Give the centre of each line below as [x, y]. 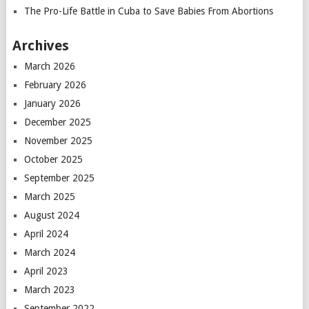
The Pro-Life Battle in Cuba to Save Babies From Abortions [148, 11]
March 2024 [49, 252]
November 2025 [58, 140]
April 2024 [46, 233]
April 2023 [46, 271]
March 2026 [49, 66]
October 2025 [53, 159]
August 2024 [51, 215]
